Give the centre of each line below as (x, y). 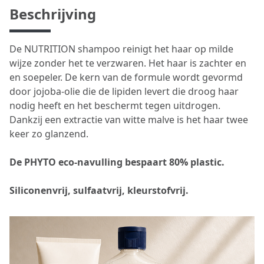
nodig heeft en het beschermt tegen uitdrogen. (115, 105)
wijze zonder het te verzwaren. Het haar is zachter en (128, 63)
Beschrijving (53, 14)
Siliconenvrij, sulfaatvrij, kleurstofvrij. (99, 190)
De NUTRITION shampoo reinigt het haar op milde (121, 49)
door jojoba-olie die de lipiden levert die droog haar (124, 91)
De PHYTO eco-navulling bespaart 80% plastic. (117, 162)
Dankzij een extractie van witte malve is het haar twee (129, 120)
